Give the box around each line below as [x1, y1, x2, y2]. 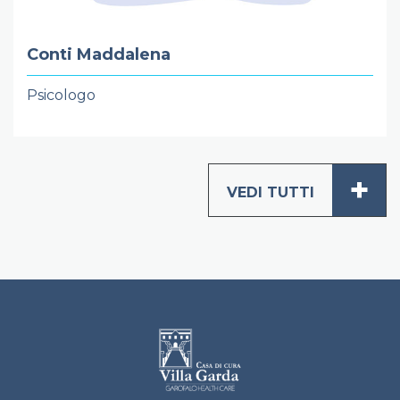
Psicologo [27, 86, 96, 104]
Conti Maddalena [27, 44, 171, 64]
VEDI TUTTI [227, 184, 314, 201]
